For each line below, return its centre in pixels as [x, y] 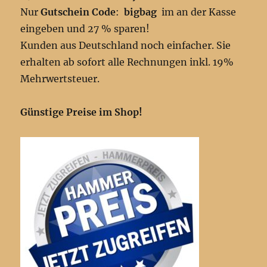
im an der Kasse [199, 12]
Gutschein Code [78, 12]
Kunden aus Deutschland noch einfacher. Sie [126, 45]
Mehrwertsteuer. [60, 78]
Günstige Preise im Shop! [82, 112]
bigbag [143, 12]
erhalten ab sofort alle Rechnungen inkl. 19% [127, 62]
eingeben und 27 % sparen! [85, 28]
